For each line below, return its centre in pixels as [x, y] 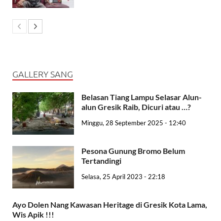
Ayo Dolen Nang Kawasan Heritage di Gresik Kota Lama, [110, 205]
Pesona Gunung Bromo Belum [133, 151]
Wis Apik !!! [34, 215]
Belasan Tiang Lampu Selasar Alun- [142, 97]
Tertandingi [101, 161]
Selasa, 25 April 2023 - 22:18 [123, 177]
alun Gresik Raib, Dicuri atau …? [136, 107]
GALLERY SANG [43, 74]
